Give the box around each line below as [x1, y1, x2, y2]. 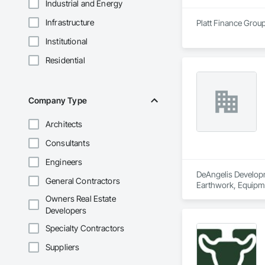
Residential [46, 55, 85, 66]
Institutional [46, 36, 88, 47]
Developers [46, 205, 87, 216]
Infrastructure [46, 17, 95, 28]
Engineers [46, 157, 83, 167]
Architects [46, 119, 83, 130]
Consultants [46, 138, 90, 148]
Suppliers [46, 242, 80, 253]
